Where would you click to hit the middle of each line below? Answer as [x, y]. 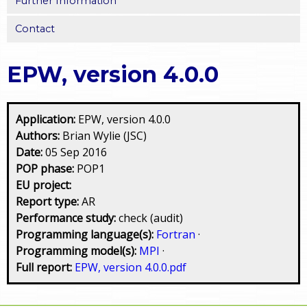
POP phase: [46, 168]
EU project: [44, 185]
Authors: [39, 135]
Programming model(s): [76, 250]
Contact [35, 29]
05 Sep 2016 [76, 152]
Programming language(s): [86, 234]
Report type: [49, 201]
